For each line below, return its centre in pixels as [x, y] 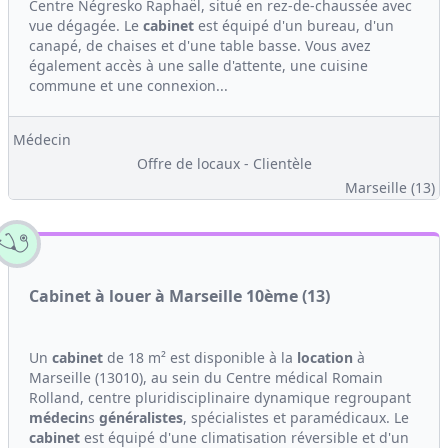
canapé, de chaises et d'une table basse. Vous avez [200, 45]
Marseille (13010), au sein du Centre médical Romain [206, 377]
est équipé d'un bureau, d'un [294, 25]
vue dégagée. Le [86, 25]
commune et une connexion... [128, 85]
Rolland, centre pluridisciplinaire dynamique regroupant [220, 397]
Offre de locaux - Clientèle [224, 163]
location [325, 357]
